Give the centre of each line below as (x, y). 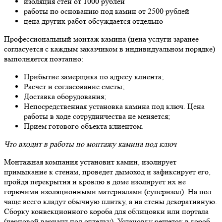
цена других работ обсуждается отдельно (93, 21)
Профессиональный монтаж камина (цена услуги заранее (101, 39)
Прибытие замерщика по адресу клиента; (94, 77)
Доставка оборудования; (65, 97)
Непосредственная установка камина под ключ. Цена (114, 107)
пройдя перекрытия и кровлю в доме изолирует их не (95, 182)
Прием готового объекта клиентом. (84, 126)
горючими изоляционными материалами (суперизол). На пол (108, 192)
